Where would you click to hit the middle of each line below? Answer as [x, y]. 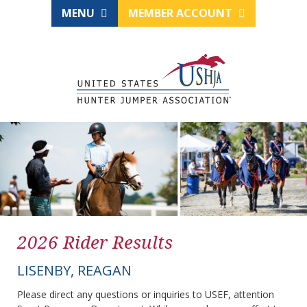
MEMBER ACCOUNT [182, 13]
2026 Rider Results [95, 242]
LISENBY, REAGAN [74, 271]
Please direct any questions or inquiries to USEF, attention [146, 295]
